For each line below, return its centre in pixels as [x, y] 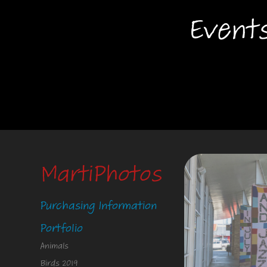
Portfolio [62, 228]
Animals [55, 246]
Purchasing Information [99, 206]
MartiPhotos [101, 174]
